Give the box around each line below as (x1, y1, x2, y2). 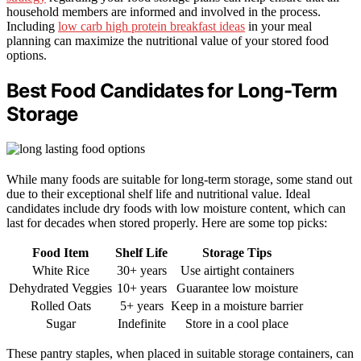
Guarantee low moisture (176, 280, 298, 295)
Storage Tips (202, 245, 272, 259)
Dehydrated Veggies (9, 280, 112, 295)
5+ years (119, 298, 164, 313)
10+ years (116, 280, 167, 295)
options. (6, 48, 47, 62)
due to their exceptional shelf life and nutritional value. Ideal (6, 186, 310, 201)
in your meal (245, 19, 312, 33)
